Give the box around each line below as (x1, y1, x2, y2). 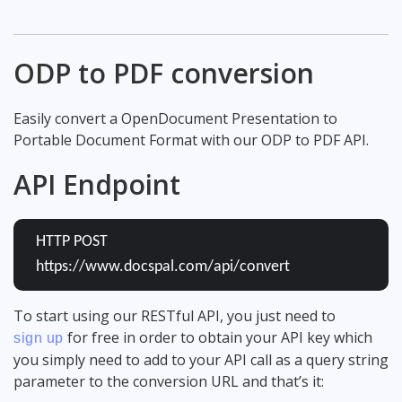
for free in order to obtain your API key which (63, 327, 372, 347)
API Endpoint (13, 165, 180, 203)
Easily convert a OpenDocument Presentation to (13, 108, 337, 128)
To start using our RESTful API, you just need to (13, 305, 336, 326)
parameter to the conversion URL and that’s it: (13, 371, 324, 391)
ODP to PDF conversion (13, 54, 314, 92)
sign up (13, 329, 64, 345)
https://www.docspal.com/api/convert (36, 258, 290, 275)
